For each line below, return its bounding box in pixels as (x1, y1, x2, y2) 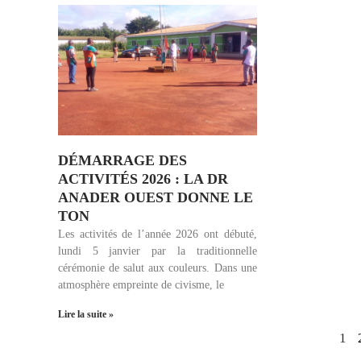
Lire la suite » (58, 309, 114, 321)
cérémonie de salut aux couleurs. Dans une (58, 262, 257, 275)
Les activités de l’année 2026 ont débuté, (58, 228, 257, 241)
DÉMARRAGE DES (58, 152, 187, 169)
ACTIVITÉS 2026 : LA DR (58, 171, 228, 188)
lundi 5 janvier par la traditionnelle (58, 245, 257, 258)
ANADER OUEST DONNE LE (58, 189, 253, 206)
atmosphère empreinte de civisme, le (58, 279, 224, 292)
